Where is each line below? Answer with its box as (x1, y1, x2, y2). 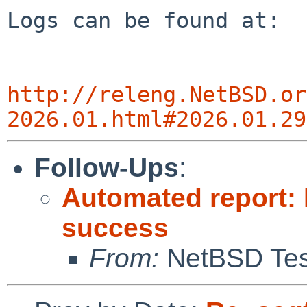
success (62, 212, 169, 243)
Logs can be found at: (7, 8, 280, 33)
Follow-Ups (34, 152, 179, 182)
